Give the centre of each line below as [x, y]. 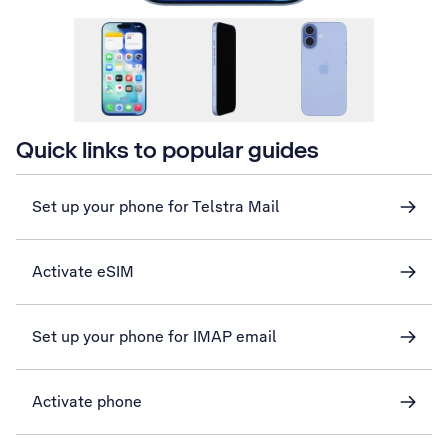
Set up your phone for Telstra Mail [156, 206]
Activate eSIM [83, 271]
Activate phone [87, 401]
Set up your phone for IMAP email [154, 336]
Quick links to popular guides [167, 149]
